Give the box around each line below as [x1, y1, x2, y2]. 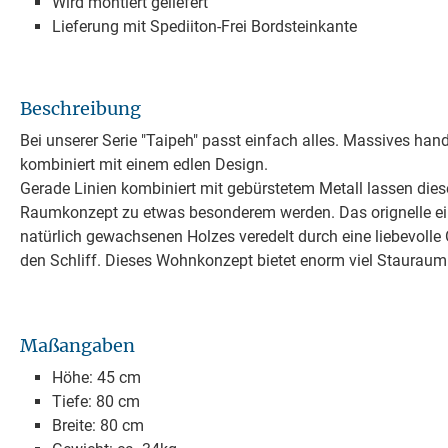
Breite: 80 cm [52, 415, 144, 435]
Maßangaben [20, 333, 135, 357]
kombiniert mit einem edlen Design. [20, 154, 268, 174]
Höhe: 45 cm [52, 367, 141, 387]
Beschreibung [20, 96, 141, 120]
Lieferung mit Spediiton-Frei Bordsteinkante [52, 16, 357, 36]
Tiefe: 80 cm [52, 391, 140, 411]
